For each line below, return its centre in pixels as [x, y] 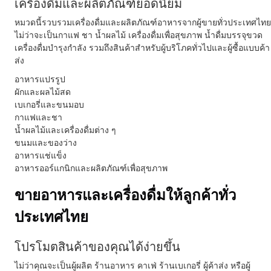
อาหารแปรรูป [40, 79]
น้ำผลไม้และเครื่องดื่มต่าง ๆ [65, 130]
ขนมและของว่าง [46, 142]
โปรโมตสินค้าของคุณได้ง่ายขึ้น [97, 246]
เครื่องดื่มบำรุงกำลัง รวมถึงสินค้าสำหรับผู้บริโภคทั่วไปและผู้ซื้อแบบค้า [142, 47]
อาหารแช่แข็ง [41, 155]
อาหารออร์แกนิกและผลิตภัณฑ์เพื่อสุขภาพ [91, 168]
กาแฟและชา [38, 117]
